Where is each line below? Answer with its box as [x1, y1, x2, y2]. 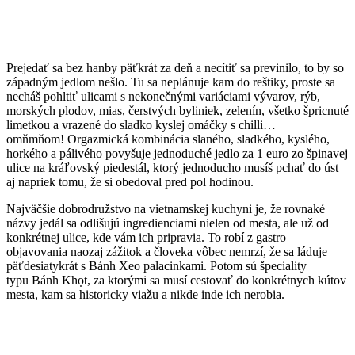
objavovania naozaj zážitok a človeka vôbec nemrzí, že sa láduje [6, 245, 327, 259]
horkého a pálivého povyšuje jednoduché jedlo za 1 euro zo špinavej [6, 147, 348, 161]
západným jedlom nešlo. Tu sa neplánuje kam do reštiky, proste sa [6, 75, 335, 90]
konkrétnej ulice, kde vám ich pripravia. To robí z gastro [6, 231, 286, 245]
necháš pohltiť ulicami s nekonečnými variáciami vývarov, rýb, [6, 90, 320, 104]
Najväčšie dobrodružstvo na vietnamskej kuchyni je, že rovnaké [6, 202, 325, 216]
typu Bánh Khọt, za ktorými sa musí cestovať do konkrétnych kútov [6, 273, 346, 288]
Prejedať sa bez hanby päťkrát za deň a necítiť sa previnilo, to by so [6, 61, 344, 75]
